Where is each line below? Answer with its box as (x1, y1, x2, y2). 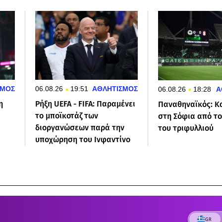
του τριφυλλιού (158, 123, 214, 133)
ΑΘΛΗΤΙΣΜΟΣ (92, 85, 138, 93)
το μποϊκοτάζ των (35, 111, 98, 121)
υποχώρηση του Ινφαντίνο (35, 135, 130, 145)
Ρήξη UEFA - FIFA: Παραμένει (35, 99, 135, 109)
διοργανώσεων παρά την (35, 123, 124, 133)
